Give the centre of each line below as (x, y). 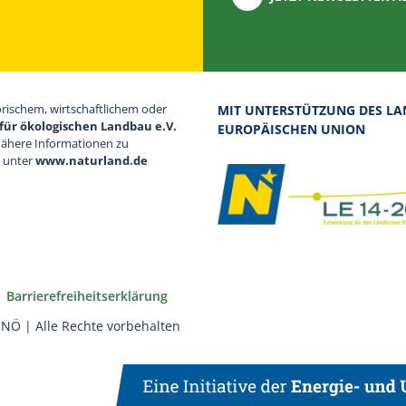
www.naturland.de (92, 160)
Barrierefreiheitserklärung (87, 296)
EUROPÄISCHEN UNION (291, 129)
